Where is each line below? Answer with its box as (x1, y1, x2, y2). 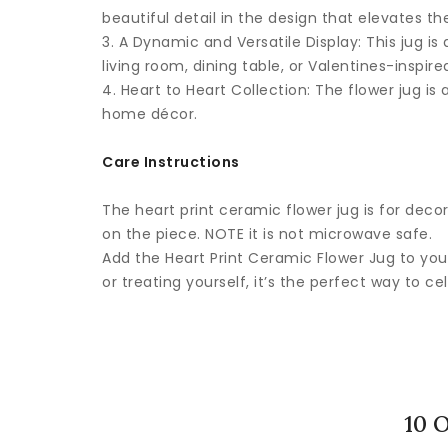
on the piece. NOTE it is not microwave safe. (102, 224, 432, 244)
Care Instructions (102, 152, 240, 172)
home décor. (102, 104, 198, 124)
